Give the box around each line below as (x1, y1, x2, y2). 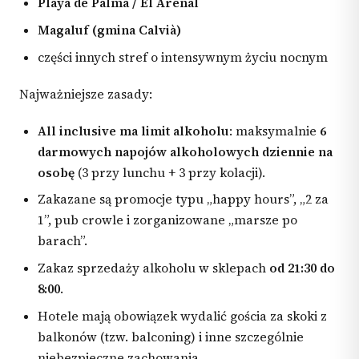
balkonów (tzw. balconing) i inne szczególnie (38, 329, 305, 346)
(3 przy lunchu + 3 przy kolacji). (75, 163, 266, 181)
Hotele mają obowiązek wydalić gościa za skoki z (38, 308, 328, 325)
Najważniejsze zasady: (19, 86, 152, 103)
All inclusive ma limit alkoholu (38, 122, 230, 139)
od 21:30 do (269, 260, 336, 277)
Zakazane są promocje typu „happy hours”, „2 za (38, 191, 329, 208)
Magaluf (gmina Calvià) (38, 21, 182, 38)
